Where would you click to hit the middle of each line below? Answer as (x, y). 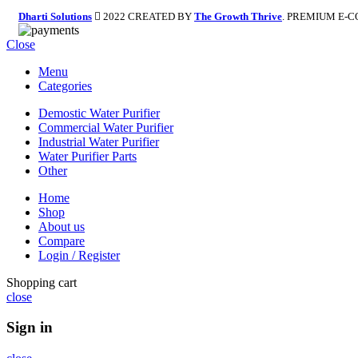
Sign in (30, 328)
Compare (62, 241)
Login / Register (79, 255)
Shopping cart (42, 282)
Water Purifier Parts (88, 156)
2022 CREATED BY (147, 16)
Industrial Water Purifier (99, 141)
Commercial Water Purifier (106, 127)
